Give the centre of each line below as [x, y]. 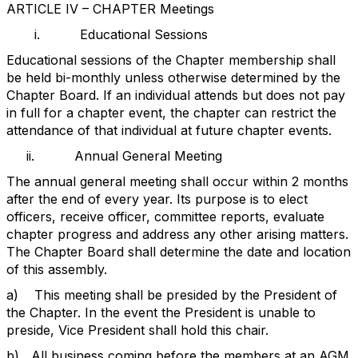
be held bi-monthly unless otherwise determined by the [173, 78]
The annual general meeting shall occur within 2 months [177, 181]
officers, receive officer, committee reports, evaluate [165, 217]
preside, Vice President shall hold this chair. [137, 330]
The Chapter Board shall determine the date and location [179, 252]
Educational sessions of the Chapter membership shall [171, 60]
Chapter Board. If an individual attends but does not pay [176, 95]
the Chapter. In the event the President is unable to [161, 312]
